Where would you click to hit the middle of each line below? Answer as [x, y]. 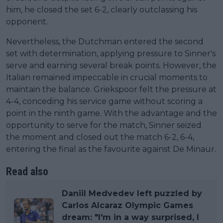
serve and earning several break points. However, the [111, 65]
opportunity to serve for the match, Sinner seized [104, 125]
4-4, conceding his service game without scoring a [104, 101]
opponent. [27, 21]
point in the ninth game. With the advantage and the [111, 113]
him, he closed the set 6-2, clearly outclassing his [102, 9]
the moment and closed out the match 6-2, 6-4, [100, 137]
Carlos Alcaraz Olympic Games [127, 205]
